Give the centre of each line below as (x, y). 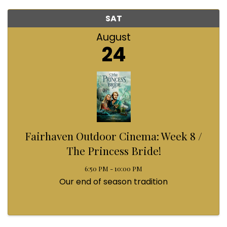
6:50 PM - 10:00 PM (113, 168)
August (113, 37)
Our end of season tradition (113, 181)
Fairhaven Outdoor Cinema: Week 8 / (113, 136)
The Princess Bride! (113, 150)
